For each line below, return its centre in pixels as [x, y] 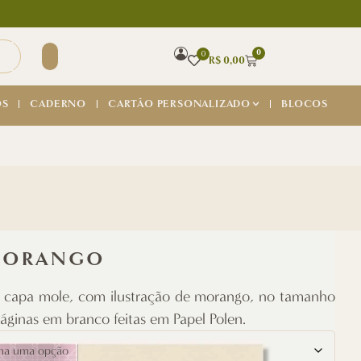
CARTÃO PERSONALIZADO [180, 104]
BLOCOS [305, 104]
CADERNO [58, 104]
